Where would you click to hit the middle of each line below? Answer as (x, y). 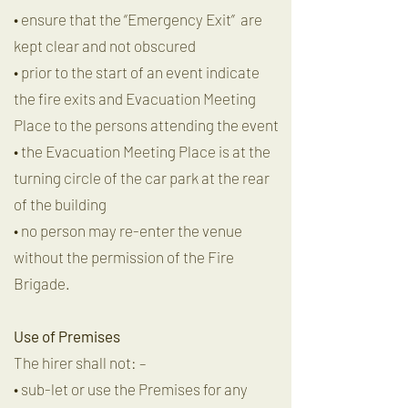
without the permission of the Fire (124, 257)
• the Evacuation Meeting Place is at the (142, 151)
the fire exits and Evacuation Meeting (135, 98)
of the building (60, 204)
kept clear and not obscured (105, 46)
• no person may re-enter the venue (128, 230)
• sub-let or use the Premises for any (131, 389)
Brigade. (42, 283)
